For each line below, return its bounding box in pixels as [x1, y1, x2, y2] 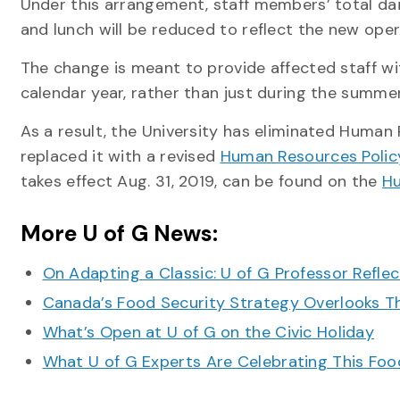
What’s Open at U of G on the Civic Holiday [42, 321, 375, 343]
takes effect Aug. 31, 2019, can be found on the [20, 171, 382, 192]
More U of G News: [20, 219, 219, 248]
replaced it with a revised [20, 146, 221, 167]
